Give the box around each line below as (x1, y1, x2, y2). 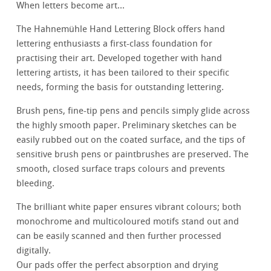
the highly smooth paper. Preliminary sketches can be (16, 120, 237, 131)
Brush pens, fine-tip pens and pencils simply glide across (16, 105, 250, 117)
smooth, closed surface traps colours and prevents (16, 163, 226, 175)
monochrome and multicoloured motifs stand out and (16, 216, 240, 227)
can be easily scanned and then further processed (16, 230, 222, 242)
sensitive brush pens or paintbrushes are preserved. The (16, 149, 249, 160)
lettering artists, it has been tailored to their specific (16, 67, 230, 79)
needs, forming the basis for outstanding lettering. (16, 82, 224, 93)
